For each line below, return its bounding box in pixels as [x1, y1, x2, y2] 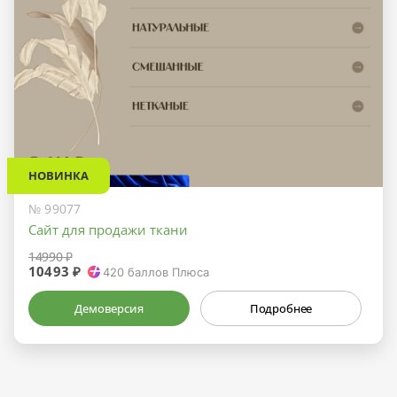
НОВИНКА [28, 167, 89, 183]
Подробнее [249, 300, 313, 316]
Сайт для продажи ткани [28, 220, 188, 238]
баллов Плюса [124, 264, 210, 279]
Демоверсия [74, 300, 144, 316]
